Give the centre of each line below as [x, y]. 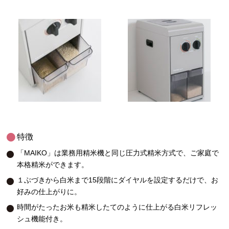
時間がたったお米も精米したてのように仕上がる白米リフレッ [117, 207]
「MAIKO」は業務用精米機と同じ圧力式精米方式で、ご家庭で [118, 153]
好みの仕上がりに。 [49, 192]
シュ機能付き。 [42, 219]
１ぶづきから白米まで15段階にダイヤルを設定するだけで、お [118, 180]
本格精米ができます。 [53, 165]
